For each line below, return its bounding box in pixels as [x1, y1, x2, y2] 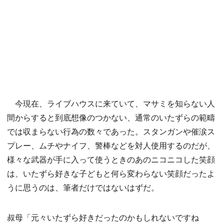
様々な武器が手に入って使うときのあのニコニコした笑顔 [7, 153, 215, 165]
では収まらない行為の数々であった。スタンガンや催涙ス [7, 125, 215, 137]
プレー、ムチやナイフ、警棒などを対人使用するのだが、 [7, 139, 215, 151]
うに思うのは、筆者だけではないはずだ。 [7, 181, 159, 193]
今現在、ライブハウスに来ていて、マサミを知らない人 [7, 97, 215, 109]
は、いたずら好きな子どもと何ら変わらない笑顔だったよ [7, 167, 215, 179]
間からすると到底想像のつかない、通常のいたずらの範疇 [7, 111, 215, 123]
